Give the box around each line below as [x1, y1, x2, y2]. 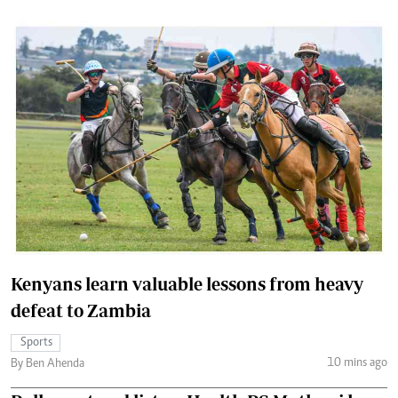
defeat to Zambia [11, 300, 151, 322]
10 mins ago [326, 356, 387, 370]
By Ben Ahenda [11, 358, 84, 371]
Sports [20, 337, 52, 350]
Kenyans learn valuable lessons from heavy [11, 274, 363, 295]
